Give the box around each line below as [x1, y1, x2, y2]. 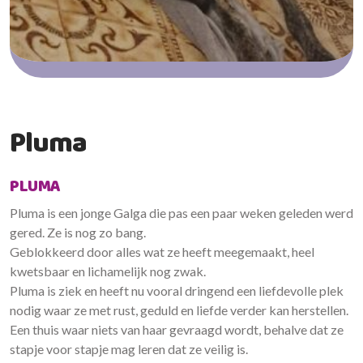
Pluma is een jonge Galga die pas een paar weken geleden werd [10, 205, 353, 220]
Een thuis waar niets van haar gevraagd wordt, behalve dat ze [10, 322, 344, 337]
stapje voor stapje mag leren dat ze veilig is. [10, 341, 248, 357]
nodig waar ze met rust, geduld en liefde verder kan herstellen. [10, 302, 348, 318]
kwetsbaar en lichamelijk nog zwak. [10, 263, 206, 279]
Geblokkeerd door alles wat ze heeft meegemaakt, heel [10, 244, 314, 259]
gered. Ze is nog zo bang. [10, 224, 146, 240]
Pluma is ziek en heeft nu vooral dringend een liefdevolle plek [10, 283, 344, 298]
